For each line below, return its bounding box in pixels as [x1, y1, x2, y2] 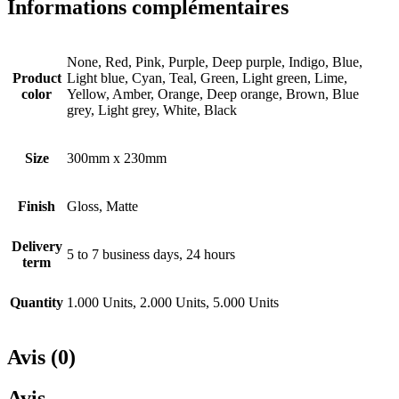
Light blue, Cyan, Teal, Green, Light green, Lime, [67, 69, 347, 85]
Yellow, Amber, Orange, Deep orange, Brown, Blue [67, 85, 359, 102]
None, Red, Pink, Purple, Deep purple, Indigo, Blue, [67, 53, 362, 69]
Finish [18, 198, 55, 214]
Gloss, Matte [67, 198, 138, 214]
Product [12, 69, 61, 85]
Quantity [10, 294, 63, 310]
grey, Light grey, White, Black [67, 102, 237, 118]
